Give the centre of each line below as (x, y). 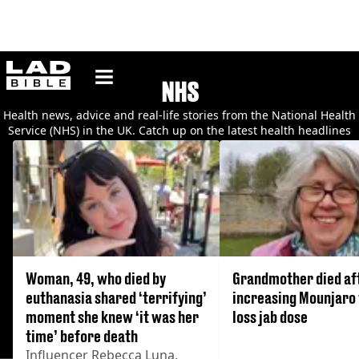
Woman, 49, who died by (96, 279)
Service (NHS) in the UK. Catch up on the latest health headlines (179, 130)
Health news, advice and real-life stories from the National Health (179, 115)
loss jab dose (270, 317)
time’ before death (82, 337)
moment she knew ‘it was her (112, 317)
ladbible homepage (118, 67)
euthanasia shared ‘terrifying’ (116, 298)
